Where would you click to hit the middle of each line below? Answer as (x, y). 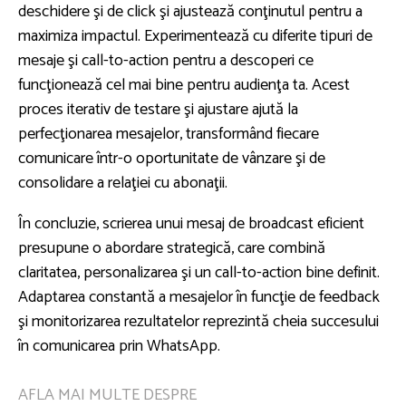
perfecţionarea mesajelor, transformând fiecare (169, 135)
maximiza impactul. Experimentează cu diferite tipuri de (195, 37)
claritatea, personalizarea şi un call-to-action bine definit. (199, 273)
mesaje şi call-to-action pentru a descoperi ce (166, 61)
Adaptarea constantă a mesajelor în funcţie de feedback (199, 298)
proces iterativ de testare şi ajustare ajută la (158, 110)
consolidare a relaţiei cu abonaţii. (123, 184)
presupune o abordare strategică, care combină (172, 249)
